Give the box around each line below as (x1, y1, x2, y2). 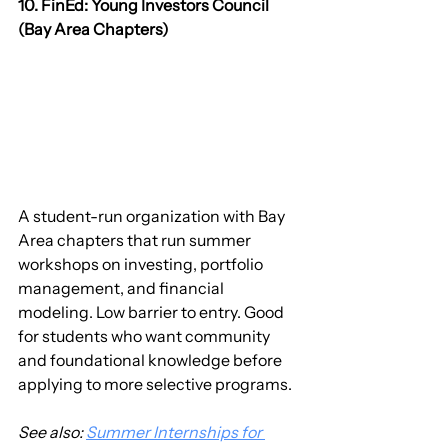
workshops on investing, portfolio (18, 254, 266, 275)
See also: (18, 422, 86, 443)
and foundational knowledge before (18, 350, 285, 371)
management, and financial (18, 278, 227, 299)
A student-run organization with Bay (18, 206, 288, 227)
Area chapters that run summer (18, 230, 254, 251)
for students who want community (18, 326, 273, 347)
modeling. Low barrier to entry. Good (18, 302, 287, 323)
